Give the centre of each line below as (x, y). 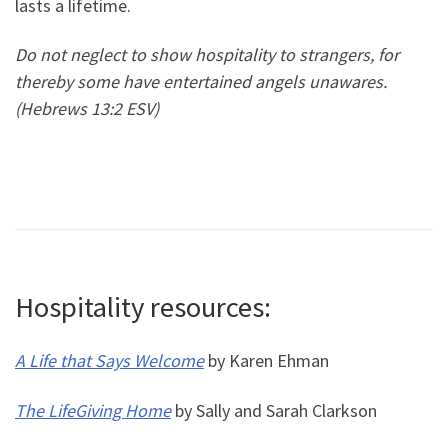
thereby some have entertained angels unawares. (203, 82)
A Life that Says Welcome (109, 361)
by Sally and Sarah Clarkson (274, 410)
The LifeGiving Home (93, 410)
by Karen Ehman (266, 361)
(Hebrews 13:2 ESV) (87, 109)
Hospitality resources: (143, 306)
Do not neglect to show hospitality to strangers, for (207, 55)
